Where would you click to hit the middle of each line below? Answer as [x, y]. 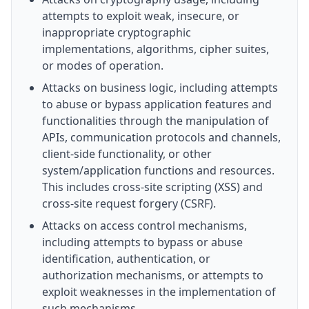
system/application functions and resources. [158, 170]
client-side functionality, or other [127, 154]
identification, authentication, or [126, 259]
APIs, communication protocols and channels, [161, 137]
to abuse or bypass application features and [157, 104]
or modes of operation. [103, 66]
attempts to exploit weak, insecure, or [141, 16]
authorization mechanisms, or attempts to [153, 275]
